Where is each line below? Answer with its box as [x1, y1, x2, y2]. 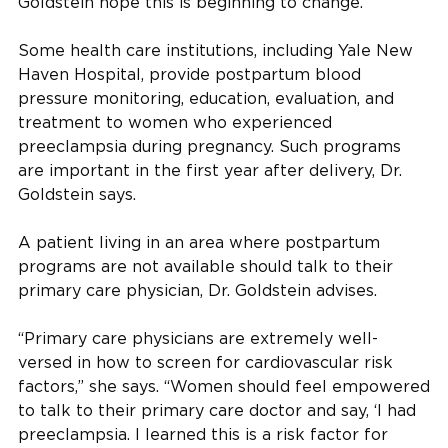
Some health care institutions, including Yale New [18, 41, 413, 59]
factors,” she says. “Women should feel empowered [18, 377, 430, 395]
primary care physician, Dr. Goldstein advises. [18, 281, 377, 299]
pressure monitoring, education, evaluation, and [18, 89, 394, 107]
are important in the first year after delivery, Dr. [18, 161, 402, 179]
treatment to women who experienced [18, 113, 332, 131]
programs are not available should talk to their [18, 257, 393, 275]
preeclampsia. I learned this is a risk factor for [18, 425, 388, 443]
